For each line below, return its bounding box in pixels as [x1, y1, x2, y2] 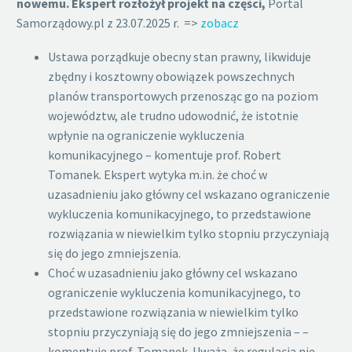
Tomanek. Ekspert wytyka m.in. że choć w [48, 166, 267, 182]
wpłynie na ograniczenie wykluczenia [48, 126, 244, 143]
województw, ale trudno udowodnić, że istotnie [48, 107, 299, 123]
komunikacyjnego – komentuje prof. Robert [48, 146, 281, 163]
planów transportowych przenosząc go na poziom [48, 87, 318, 104]
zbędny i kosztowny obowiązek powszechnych [48, 68, 295, 84]
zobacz [200, 14, 239, 31]
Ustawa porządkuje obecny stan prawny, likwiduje [48, 48, 311, 64]
